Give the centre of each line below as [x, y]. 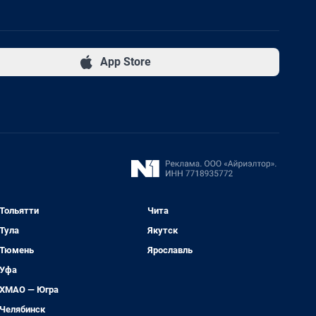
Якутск [163, 230]
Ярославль [170, 250]
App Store [125, 62]
